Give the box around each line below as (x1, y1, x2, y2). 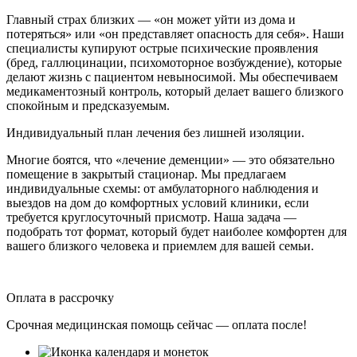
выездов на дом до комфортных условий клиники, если (6, 195, 309, 210)
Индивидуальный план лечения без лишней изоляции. (6, 125, 304, 139)
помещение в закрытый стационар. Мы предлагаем (6, 167, 286, 181)
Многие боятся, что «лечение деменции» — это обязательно (6, 152, 335, 167)
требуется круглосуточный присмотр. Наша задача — (6, 210, 296, 224)
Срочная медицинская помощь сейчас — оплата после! (6, 317, 307, 331)
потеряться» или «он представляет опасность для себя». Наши (6, 26, 344, 41)
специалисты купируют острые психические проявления (6, 41, 318, 55)
